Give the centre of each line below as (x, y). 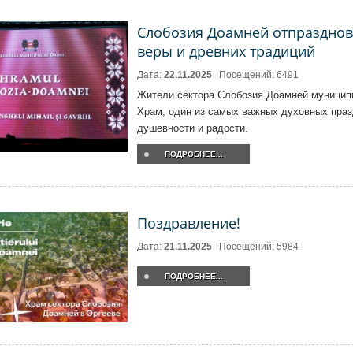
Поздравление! (189, 223)
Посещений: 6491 (259, 75)
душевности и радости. (193, 128)
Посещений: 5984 (259, 247)
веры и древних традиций (226, 51)
